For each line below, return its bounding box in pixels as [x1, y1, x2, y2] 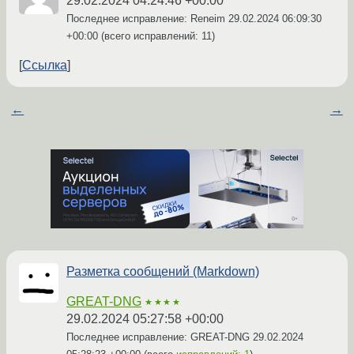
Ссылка [22, 58, 67, 73]
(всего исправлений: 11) [98, 30, 215, 43]
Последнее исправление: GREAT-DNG [66, 331, 253, 344]
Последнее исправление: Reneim [66, 13, 228, 25]
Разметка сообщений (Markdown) [66, 265, 259, 279]
